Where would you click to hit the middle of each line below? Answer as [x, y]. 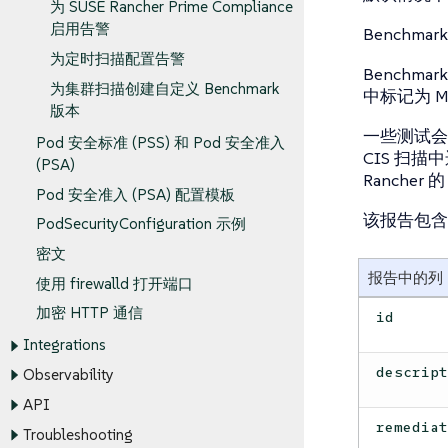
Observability [68, 375]
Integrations [64, 345]
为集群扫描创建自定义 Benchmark [164, 89]
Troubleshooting [77, 435]
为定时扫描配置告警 [117, 59]
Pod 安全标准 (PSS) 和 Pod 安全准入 [160, 143]
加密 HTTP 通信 [89, 313]
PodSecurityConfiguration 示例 [141, 224]
